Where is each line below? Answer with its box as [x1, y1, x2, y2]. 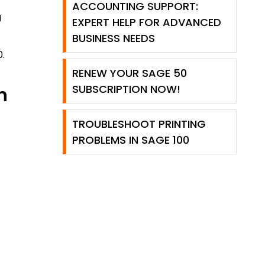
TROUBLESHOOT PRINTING [72, 117, 206, 131]
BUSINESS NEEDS [72, 31, 155, 46]
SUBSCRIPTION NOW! [72, 82, 180, 96]
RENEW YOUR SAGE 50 [72, 66, 187, 80]
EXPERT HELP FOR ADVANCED [72, 15, 221, 30]
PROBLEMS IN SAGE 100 [72, 132, 189, 147]
